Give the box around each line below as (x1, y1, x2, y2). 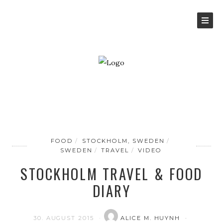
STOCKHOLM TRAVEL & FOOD (20, 163, 203, 184)
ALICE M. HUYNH (120, 214, 183, 222)
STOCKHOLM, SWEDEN (82, 137, 165, 144)
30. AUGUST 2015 (33, 214, 97, 222)
